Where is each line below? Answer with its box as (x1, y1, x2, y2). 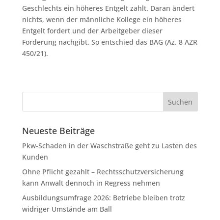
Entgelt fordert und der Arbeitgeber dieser (22, 26, 163, 35)
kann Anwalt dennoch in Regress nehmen (22, 178, 160, 188)
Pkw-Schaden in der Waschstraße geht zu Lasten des (22, 141, 197, 150)
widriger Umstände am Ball (22, 204, 112, 214)
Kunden (22, 152, 48, 162)
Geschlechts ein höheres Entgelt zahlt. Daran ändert (22, 3, 194, 13)
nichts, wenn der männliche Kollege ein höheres (22, 15, 182, 24)
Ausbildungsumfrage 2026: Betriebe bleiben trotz (22, 193, 185, 202)
